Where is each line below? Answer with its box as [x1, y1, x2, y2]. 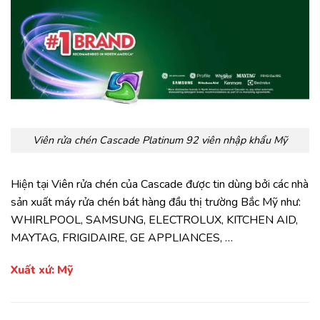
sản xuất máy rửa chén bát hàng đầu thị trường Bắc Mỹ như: [11, 194, 301, 210]
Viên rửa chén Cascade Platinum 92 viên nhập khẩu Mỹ [33, 132, 287, 147]
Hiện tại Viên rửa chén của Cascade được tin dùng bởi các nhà [11, 176, 309, 192]
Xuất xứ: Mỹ [11, 262, 74, 279]
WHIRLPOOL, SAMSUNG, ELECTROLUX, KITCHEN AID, [11, 211, 298, 228]
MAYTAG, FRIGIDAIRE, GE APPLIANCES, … [11, 229, 233, 246]
